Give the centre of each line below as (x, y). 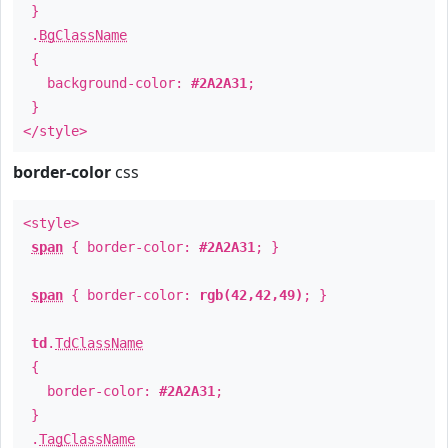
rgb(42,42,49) (251, 295)
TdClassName (99, 343)
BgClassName (83, 35)
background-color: (107, 83)
